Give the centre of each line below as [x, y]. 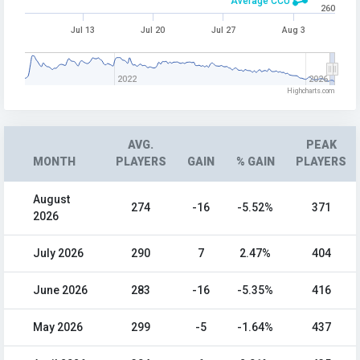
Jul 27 [223, 31]
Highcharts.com [311, 91]
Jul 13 [83, 31]
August [51, 200]
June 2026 [60, 290]
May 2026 [58, 327]
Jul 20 [153, 31]
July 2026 [58, 254]
